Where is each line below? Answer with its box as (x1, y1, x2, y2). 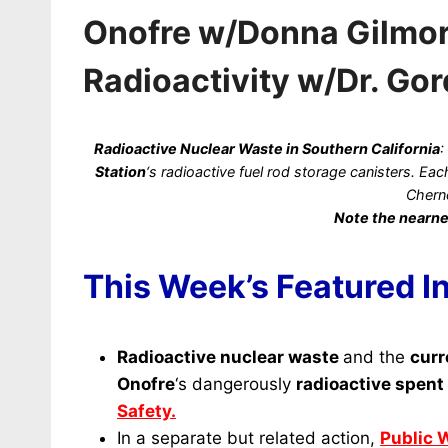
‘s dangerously (175, 374, 296, 394)
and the (343, 347, 410, 367)
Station (94, 163, 146, 180)
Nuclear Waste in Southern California (180, 140, 441, 157)
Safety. (117, 401, 176, 421)
